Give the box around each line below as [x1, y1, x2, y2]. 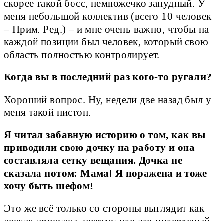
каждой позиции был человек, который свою [4, 37, 209, 48]
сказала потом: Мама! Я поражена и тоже [4, 167, 207, 179]
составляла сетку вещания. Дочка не [4, 154, 183, 166]
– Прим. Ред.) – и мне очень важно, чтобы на [4, 24, 209, 35]
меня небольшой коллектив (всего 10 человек [4, 11, 212, 22]
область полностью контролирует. [4, 49, 160, 61]
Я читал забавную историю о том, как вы [4, 129, 206, 140]
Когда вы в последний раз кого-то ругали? [4, 72, 212, 83]
